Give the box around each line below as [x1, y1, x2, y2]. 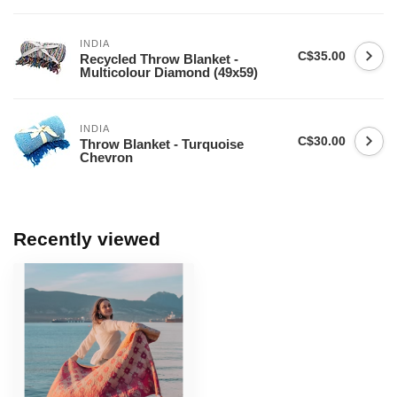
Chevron [80, 150, 133, 165]
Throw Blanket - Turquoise [80, 136, 244, 152]
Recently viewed [13, 229, 160, 249]
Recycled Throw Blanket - [80, 51, 238, 66]
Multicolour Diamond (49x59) [80, 65, 258, 80]
